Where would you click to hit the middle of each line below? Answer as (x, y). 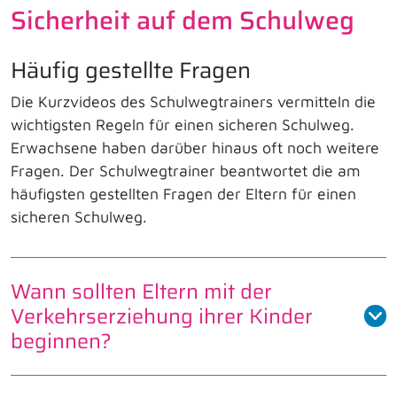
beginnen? (61, 340)
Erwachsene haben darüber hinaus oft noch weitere (195, 147)
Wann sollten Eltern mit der (141, 291)
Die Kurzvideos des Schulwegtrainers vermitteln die (193, 101)
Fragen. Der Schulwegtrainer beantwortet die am (186, 170)
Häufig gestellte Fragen (131, 70)
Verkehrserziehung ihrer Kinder (162, 315)
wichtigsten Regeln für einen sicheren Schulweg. (183, 124)
